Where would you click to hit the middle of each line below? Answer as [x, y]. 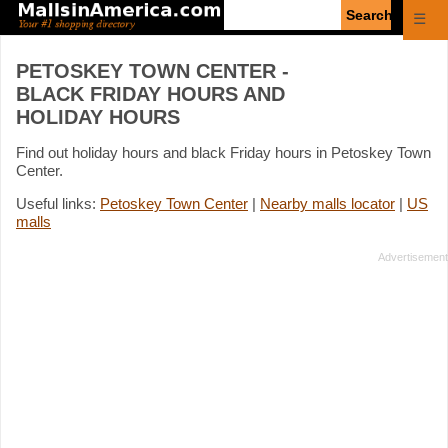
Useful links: [58, 203]
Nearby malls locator [327, 203]
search [245, 24]
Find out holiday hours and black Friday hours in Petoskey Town [223, 152]
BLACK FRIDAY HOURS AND [150, 93]
